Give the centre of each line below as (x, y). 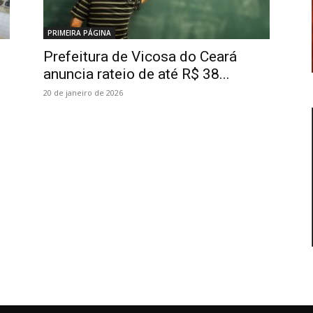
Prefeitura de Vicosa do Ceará (140, 56)
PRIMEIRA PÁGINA (79, 32)
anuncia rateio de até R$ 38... (137, 74)
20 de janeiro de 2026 (83, 92)
